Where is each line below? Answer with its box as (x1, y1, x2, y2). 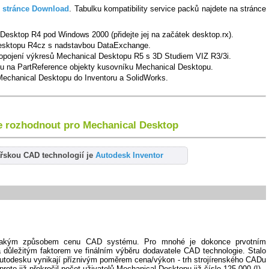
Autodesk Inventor (95, 151, 163, 160)
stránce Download (2, 4, 70, 14)
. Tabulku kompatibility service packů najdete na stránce (69, 4, 266, 14)
